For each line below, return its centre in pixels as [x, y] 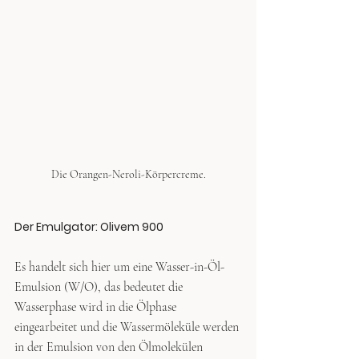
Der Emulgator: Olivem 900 [89, 226]
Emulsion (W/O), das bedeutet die [100, 286]
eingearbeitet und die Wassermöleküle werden [128, 327]
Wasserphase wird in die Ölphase [97, 307]
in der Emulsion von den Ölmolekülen [110, 347]
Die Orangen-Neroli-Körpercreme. [128, 174]
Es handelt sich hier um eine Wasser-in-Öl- [119, 266]
